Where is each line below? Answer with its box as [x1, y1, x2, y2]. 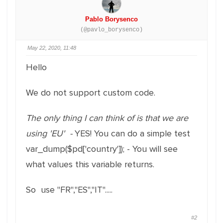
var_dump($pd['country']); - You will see [26, 143, 178, 154]
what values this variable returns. [26, 159, 154, 170]
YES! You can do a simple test [75, 128, 190, 139]
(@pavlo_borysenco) [80, 26, 143, 33]
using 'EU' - [26, 128, 75, 139]
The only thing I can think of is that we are [26, 112, 188, 123]
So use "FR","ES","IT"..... [26, 184, 112, 195]
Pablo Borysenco [85, 15, 138, 23]
